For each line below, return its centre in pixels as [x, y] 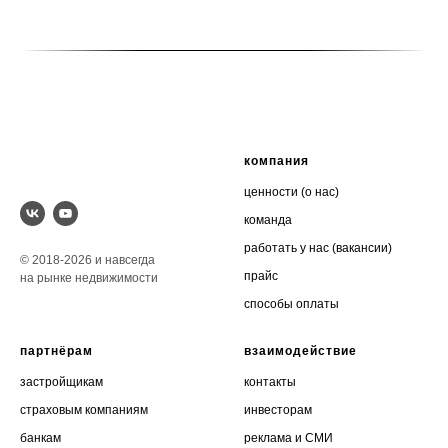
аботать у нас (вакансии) [321, 248]
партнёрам [56, 351]
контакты [270, 382]
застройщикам [61, 382]
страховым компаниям [84, 410]
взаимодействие [300, 351]
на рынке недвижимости [89, 278]
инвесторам [278, 410]
